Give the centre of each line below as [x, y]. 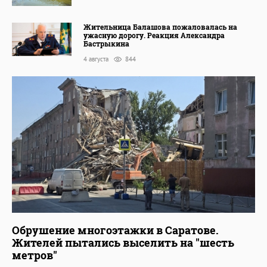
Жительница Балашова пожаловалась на [160, 27]
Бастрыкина [106, 43]
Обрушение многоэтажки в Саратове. [115, 230]
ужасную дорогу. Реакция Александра [154, 35]
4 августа [97, 59]
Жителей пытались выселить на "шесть [123, 243]
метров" [35, 255]
